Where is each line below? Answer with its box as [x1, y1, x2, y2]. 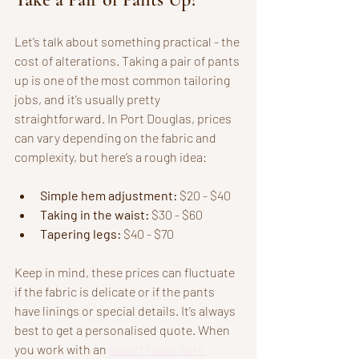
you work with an [14, 341, 109, 357]
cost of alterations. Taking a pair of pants [14, 52, 242, 68]
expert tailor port [109, 341, 205, 357]
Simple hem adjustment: [40, 187, 177, 203]
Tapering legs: [40, 225, 121, 241]
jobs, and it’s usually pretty [14, 91, 163, 107]
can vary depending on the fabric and [14, 129, 219, 145]
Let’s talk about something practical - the [14, 33, 242, 49]
